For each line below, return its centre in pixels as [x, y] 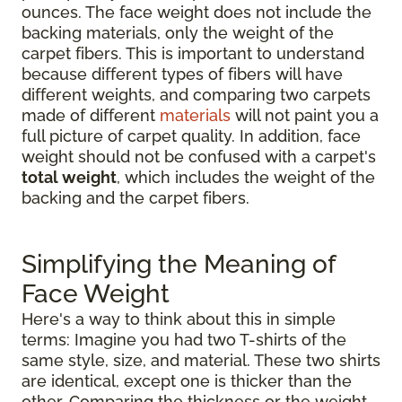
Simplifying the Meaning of [179, 264]
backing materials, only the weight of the [178, 32]
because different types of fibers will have [182, 74]
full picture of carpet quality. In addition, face [191, 135]
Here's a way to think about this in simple [179, 319]
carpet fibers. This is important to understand [193, 53]
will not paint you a [305, 115]
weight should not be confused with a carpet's [199, 156]
